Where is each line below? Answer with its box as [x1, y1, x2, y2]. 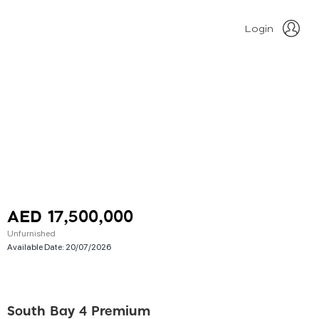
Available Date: [7, 241, 66, 252]
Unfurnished [7, 227, 56, 239]
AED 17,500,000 [7, 209, 133, 226]
